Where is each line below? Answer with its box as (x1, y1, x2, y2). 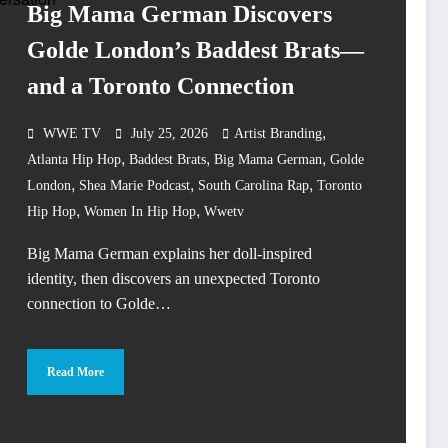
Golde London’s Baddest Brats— (27, 37, 364, 64)
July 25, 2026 (131, 126, 208, 142)
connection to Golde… (27, 295, 171, 313)
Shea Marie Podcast (79, 178, 190, 194)
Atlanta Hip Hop (27, 152, 121, 168)
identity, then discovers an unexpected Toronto (27, 270, 320, 288)
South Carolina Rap (198, 178, 309, 194)
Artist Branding (234, 126, 322, 142)
